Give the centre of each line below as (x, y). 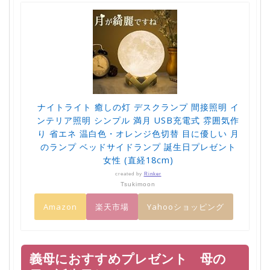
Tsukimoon (138, 184)
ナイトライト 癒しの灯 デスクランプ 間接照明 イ (138, 107)
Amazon (60, 206)
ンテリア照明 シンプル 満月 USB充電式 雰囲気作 (138, 120)
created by (129, 174)
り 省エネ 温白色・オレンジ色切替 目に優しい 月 (138, 133)
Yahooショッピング (186, 206)
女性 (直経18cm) (138, 160)
